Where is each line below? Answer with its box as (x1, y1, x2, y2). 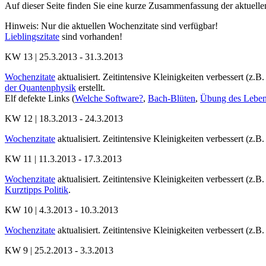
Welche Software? (75, 93, 143, 103)
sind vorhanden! (59, 31, 122, 42)
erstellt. (76, 82, 105, 93)
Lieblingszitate (5, 31, 59, 42)
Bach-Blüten (148, 93, 195, 103)
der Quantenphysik (5, 82, 76, 93)
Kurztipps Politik (5, 184, 68, 195)
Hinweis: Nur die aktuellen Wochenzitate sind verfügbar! (5, 20, 218, 31)
